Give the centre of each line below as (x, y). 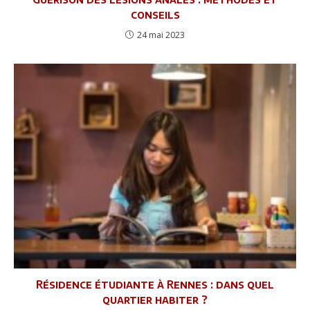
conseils (155, 14)
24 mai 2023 (161, 35)
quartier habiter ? (155, 300)
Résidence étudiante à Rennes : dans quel (155, 285)
